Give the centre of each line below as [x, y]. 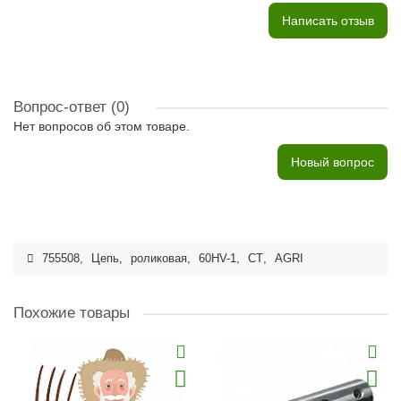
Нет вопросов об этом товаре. [102, 126]
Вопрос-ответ [62, 107]
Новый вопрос [333, 162]
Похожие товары [72, 313]
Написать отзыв [328, 21]
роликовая [159, 259]
